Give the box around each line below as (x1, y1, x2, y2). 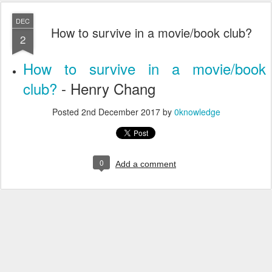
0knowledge (174, 106, 220, 118)
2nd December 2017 (81, 106, 160, 118)
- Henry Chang (57, 78, 155, 99)
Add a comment (115, 159, 176, 169)
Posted (52, 106, 81, 118)
